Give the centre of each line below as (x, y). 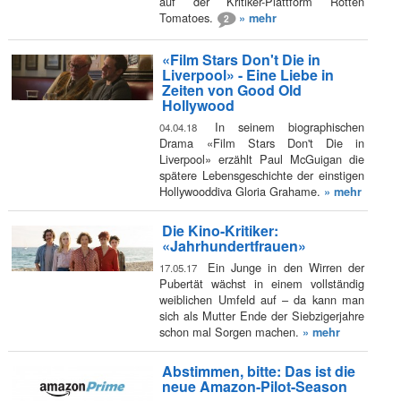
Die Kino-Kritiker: (220, 231)
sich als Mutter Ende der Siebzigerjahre (262, 315)
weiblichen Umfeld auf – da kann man (262, 299)
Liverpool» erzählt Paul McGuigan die (262, 158)
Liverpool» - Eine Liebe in (247, 75)
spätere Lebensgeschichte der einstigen (262, 175)
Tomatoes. (188, 17)
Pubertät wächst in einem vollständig (262, 283)
